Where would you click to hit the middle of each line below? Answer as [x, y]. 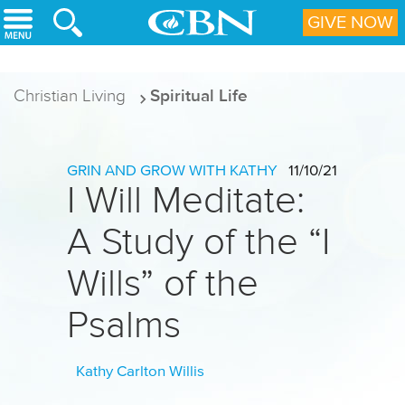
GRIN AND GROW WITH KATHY [172, 171]
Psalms [124, 325]
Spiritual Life [199, 95]
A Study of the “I [198, 241]
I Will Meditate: [186, 200]
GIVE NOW [350, 23]
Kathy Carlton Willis [140, 372]
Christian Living [70, 95]
